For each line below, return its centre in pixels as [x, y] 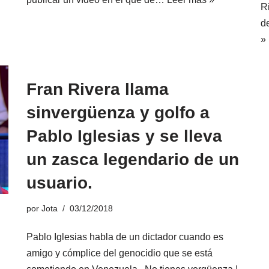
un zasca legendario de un [133, 159]
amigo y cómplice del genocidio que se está [119, 253]
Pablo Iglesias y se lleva [124, 136]
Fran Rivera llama [98, 89]
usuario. [59, 183]
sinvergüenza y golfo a [118, 112]
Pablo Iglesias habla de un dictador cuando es [125, 237]
